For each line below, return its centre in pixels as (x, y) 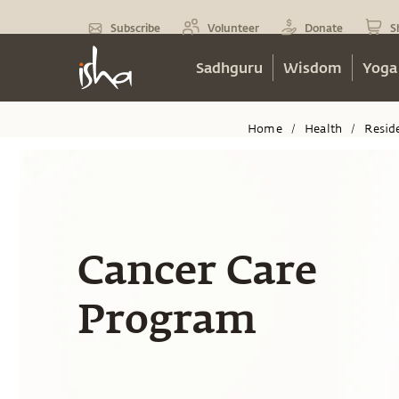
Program (167, 323)
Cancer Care (197, 274)
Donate (324, 28)
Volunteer (233, 28)
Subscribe (135, 28)
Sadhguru (229, 67)
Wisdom (313, 67)
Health (324, 129)
